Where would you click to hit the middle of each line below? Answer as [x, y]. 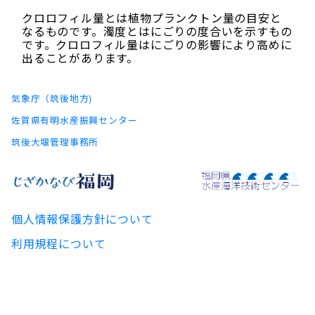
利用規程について [59, 244]
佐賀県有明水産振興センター [75, 120]
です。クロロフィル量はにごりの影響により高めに [157, 45]
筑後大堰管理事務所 [55, 142]
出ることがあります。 [80, 58]
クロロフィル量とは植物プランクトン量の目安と [152, 18]
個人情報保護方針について [82, 219]
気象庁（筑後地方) [52, 98]
